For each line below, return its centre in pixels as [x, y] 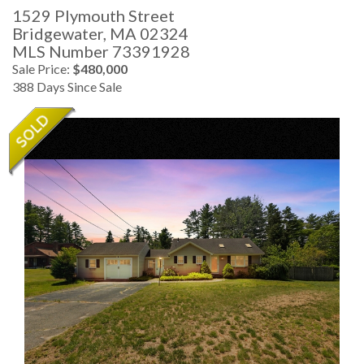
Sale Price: [42, 69]
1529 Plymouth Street [93, 15]
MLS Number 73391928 [101, 51]
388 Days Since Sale [67, 87]
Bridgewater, [61, 33]
